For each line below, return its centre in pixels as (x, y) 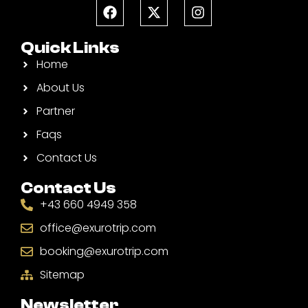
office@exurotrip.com (98, 228)
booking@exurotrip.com (104, 252)
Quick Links (70, 48)
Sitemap (62, 275)
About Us (60, 88)
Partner (55, 111)
